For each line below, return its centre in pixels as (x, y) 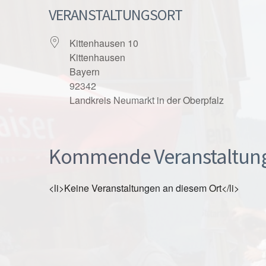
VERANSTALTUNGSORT (115, 14)
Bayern (85, 71)
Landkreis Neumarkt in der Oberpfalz (147, 100)
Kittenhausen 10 (104, 43)
